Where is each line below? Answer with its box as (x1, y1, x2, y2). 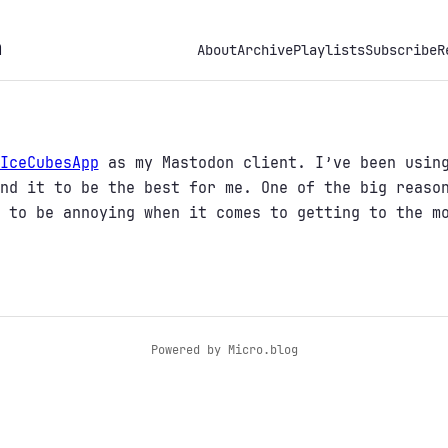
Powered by (150, 341, 228, 358)
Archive (236, 41, 293, 59)
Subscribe (364, 41, 437, 59)
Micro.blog (227, 341, 298, 358)
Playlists (292, 41, 365, 59)
